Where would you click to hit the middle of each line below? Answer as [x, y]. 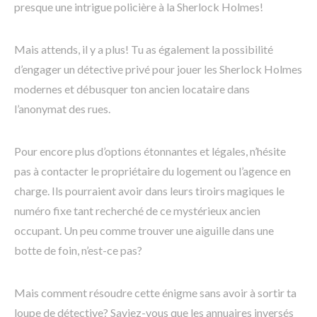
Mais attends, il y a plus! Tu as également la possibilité [144, 50]
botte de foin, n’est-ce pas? [78, 250]
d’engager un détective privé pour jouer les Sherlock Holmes [158, 69]
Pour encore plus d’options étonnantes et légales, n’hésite [150, 151]
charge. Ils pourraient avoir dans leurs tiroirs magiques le [149, 191]
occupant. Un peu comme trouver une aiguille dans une [144, 231]
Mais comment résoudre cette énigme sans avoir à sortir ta [155, 293]
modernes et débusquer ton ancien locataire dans [132, 89]
